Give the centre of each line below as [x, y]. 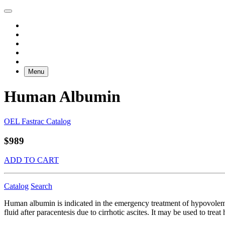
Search [41, 186]
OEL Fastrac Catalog [37, 121]
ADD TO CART [31, 160]
